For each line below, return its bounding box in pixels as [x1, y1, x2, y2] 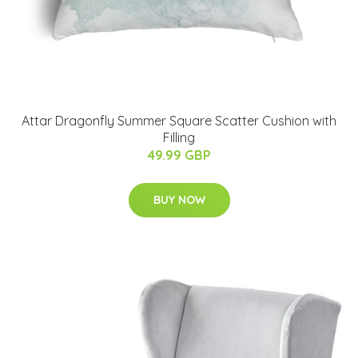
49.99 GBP [147, 146, 211, 163]
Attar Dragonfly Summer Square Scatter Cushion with [22, 112, 336, 129]
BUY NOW [153, 192, 205, 207]
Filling [163, 129, 195, 145]
